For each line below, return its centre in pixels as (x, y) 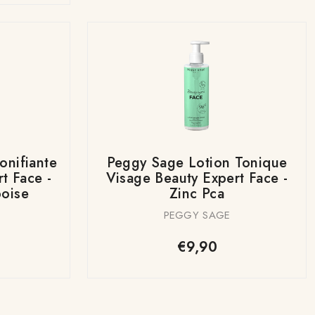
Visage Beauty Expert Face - (197, 178)
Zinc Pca (197, 193)
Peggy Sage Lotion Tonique (197, 162)
